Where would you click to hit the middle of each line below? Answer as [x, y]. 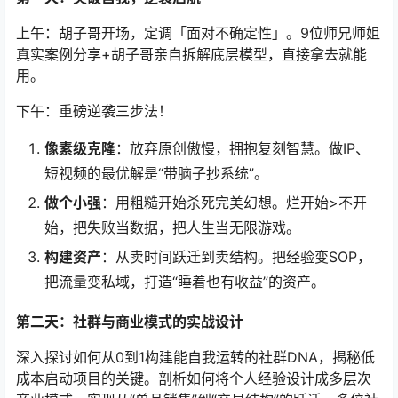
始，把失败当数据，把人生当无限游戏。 [172, 228]
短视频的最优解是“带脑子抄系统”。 [156, 174]
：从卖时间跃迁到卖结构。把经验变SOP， [236, 257]
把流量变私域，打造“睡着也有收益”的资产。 [185, 282]
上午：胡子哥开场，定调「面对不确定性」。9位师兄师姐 [198, 33]
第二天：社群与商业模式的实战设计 [130, 322]
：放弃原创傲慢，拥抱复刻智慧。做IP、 [243, 149]
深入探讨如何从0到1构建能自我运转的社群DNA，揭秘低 [195, 358]
